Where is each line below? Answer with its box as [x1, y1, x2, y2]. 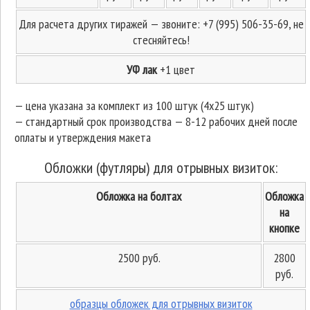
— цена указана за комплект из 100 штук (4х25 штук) [15, 98, 254, 113]
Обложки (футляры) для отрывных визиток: [44, 158, 277, 177]
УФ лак [127, 62, 160, 77]
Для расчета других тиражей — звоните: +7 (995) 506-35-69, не [18, 16, 304, 32]
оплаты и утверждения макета [15, 129, 151, 145]
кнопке [269, 220, 300, 236]
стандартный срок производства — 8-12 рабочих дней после [26, 113, 298, 129]
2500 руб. [117, 250, 161, 266]
